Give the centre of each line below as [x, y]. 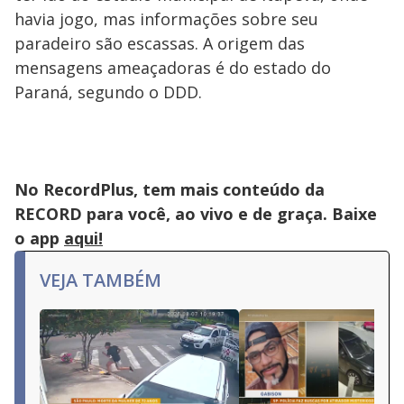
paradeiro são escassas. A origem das [160, 43]
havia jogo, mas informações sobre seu [166, 19]
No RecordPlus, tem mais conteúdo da [170, 189]
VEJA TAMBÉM [101, 280]
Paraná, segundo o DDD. [108, 92]
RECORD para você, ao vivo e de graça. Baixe [196, 214]
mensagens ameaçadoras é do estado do [173, 68]
